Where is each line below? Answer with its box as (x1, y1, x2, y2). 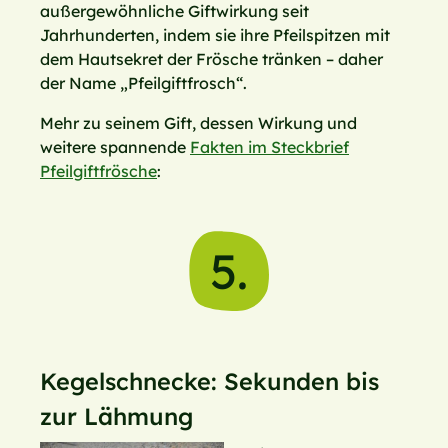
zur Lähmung (40, 402, 193, 432)
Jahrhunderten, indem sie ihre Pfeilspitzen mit (40, 25, 390, 46)
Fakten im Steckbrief (190, 137, 349, 158)
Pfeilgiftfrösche (40, 161, 157, 182)
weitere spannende (40, 137, 190, 158)
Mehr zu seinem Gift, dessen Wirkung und (40, 113, 357, 134)
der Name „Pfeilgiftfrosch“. (40, 73, 247, 94)
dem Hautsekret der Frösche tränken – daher (40, 49, 383, 70)
